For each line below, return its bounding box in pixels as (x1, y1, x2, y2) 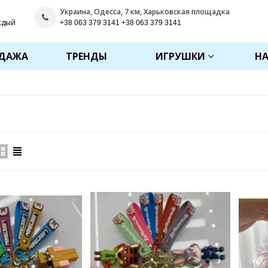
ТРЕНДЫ (66, 50, 108, 63)
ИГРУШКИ (156, 50, 206, 63)
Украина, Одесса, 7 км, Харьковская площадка (59, 6, 230, 17)
